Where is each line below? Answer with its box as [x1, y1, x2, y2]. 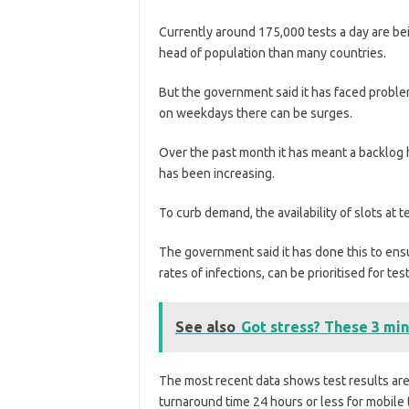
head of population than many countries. [158, 45, 386, 60]
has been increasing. [158, 165, 275, 181]
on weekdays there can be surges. [158, 105, 352, 121]
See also [174, 318, 236, 335]
